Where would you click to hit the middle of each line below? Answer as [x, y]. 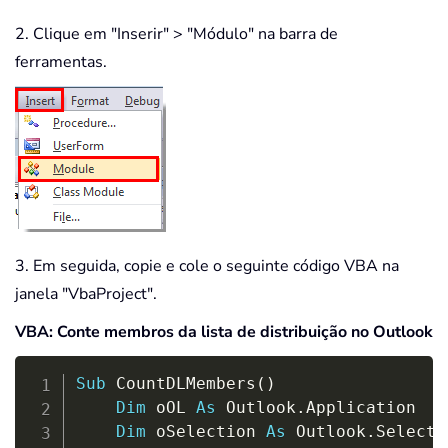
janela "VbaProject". [86, 294]
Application [360, 408]
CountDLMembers [180, 384]
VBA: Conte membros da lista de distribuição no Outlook [224, 332]
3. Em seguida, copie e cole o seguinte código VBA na [207, 266]
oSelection [205, 432]
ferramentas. [61, 62]
